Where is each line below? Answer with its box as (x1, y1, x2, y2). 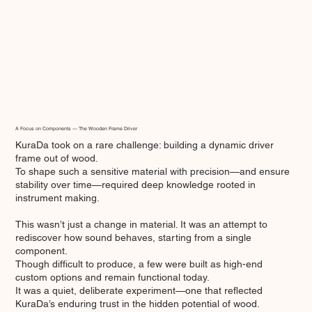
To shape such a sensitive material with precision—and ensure (15, 165, 290, 177)
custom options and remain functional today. (15, 271, 210, 283)
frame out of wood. (15, 152, 99, 164)
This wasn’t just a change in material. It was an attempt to (15, 218, 268, 230)
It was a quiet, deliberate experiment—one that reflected (15, 284, 263, 296)
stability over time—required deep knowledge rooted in (15, 178, 256, 190)
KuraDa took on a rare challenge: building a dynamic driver (15, 139, 274, 150)
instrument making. (15, 192, 100, 203)
